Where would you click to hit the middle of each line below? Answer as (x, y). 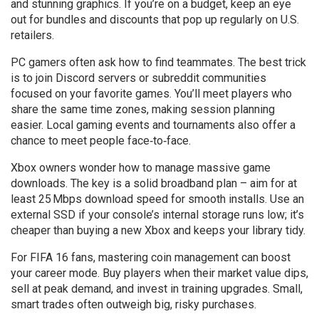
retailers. (32, 35)
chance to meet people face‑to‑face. (101, 141)
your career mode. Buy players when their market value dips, (159, 273)
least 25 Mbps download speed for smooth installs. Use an (157, 199)
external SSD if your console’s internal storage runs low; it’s (157, 215)
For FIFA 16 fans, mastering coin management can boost (151, 257)
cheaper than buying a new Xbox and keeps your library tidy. (158, 230)
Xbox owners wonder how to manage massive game (141, 168)
